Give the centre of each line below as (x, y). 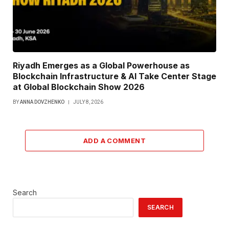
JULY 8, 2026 (88, 102)
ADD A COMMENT (114, 141)
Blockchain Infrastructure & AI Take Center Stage (114, 76)
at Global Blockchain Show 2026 (79, 87)
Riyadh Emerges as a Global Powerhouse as (101, 66)
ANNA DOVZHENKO (42, 102)
